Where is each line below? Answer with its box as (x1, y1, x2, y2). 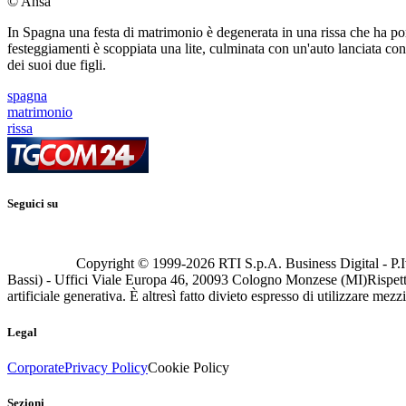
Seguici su (7, 197, 58, 211)
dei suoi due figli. (7, 57, 106, 73)
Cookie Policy (148, 359, 229, 375)
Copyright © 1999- (76, 256, 186, 272)
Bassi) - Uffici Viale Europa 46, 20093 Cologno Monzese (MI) (7, 272, 367, 288)
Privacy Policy (64, 359, 148, 375)
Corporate (7, 359, 64, 375)
